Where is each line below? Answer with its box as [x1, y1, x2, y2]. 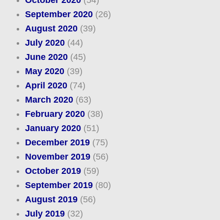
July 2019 [25, 209, 65, 219]
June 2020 [25, 52, 68, 62]
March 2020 [25, 95, 73, 105]
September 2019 [25, 180, 93, 191]
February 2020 [25, 109, 85, 119]
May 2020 [25, 66, 64, 77]
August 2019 [25, 194, 78, 205]
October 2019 [25, 166, 81, 176]
